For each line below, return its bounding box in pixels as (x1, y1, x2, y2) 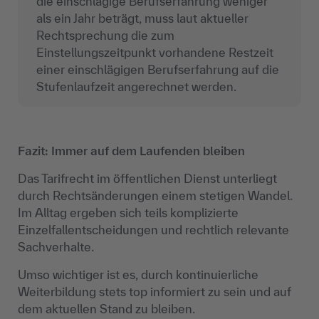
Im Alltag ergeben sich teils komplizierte (18, 205, 239, 219)
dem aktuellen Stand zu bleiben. (18, 301, 195, 315)
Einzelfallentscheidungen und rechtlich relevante (18, 222, 289, 236)
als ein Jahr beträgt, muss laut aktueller (36, 11, 249, 25)
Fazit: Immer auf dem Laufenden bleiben (18, 143, 245, 157)
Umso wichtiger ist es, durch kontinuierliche (18, 267, 258, 281)
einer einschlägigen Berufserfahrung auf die (36, 62, 279, 76)
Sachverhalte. (18, 239, 94, 253)
